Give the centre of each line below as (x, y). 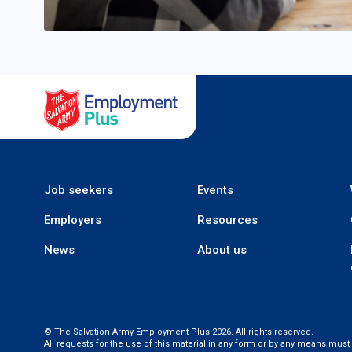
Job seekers (79, 191)
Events (216, 191)
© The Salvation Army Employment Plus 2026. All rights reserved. (179, 332)
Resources (228, 220)
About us (222, 250)
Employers (73, 220)
